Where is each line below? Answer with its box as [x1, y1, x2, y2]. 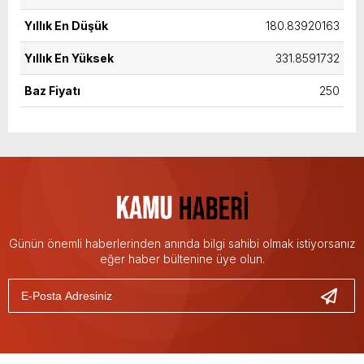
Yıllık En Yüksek [24, 51, 114, 65]
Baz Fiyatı [24, 84, 80, 97]
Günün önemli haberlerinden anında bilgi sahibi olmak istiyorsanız [8, 236, 356, 250]
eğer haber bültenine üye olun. [99, 252, 265, 266]
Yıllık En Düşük [24, 19, 108, 32]
